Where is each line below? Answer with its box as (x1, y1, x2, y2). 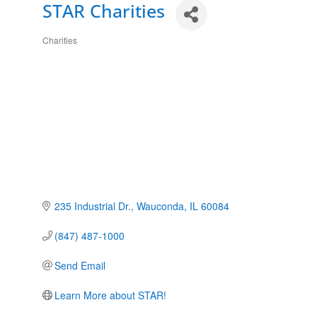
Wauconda (137, 199, 185, 214)
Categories (41, 38, 97, 55)
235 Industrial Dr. (54, 199, 132, 214)
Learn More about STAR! (54, 288, 167, 303)
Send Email (54, 258, 106, 273)
